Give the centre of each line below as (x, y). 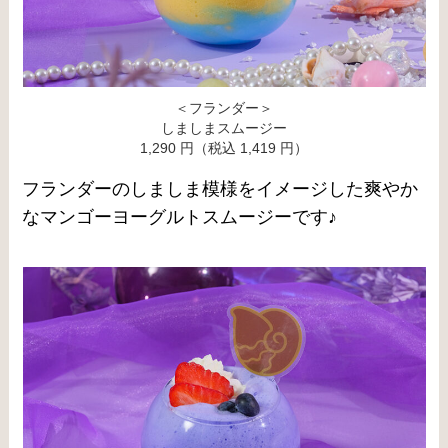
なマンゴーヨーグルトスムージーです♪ (180, 216)
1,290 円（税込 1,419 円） (224, 147)
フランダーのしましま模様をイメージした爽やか (220, 188)
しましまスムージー (224, 127)
